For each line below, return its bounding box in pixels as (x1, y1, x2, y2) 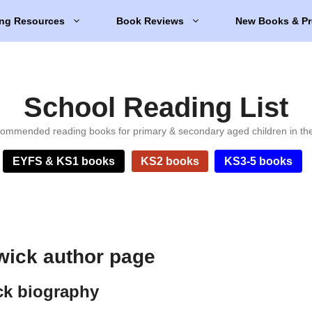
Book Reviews (116, 15, 184, 26)
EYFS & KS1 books (13, 155, 116, 167)
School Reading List (24, 92, 288, 123)
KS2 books (140, 155, 199, 167)
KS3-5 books (224, 155, 293, 167)
